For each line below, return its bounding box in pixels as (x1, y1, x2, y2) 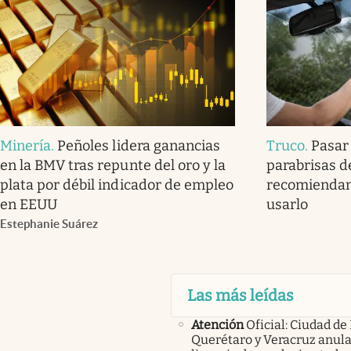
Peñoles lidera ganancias (57, 136, 220, 154)
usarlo (266, 195, 309, 213)
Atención (190, 317, 244, 332)
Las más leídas (186, 285, 294, 305)
